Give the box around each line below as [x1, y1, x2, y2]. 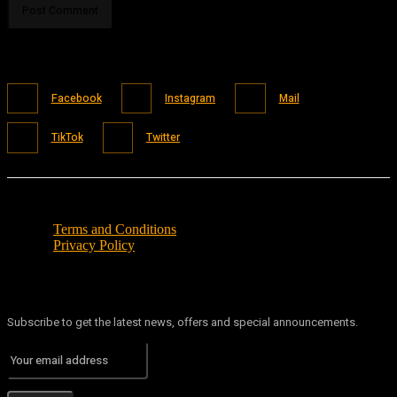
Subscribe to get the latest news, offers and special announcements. [7, 313, 358, 331]
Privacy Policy [53, 237, 135, 253]
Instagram [165, 90, 215, 106]
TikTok [51, 129, 83, 146]
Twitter [146, 129, 180, 146]
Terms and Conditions [53, 221, 176, 237]
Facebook [51, 90, 102, 106]
